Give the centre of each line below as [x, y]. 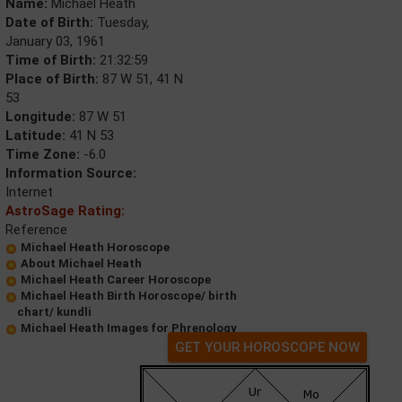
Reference [36, 230]
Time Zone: [43, 155]
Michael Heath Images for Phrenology [129, 328]
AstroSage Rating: [65, 211]
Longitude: [40, 117]
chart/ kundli [54, 312]
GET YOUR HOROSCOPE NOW [267, 348]
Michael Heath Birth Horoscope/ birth [129, 296]
